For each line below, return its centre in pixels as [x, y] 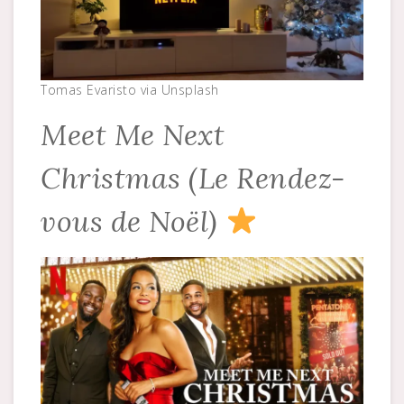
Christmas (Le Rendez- [193, 178]
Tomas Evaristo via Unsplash [130, 89]
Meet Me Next [133, 134]
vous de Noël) [133, 221]
